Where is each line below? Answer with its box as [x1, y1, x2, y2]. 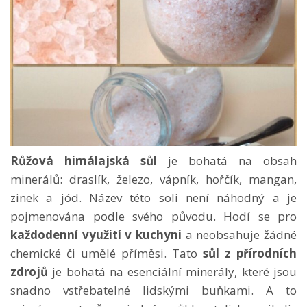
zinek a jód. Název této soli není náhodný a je [10, 189, 297, 206]
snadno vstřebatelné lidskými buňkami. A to [10, 282, 297, 298]
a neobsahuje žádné [182, 226, 297, 243]
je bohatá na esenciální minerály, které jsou [48, 263, 297, 280]
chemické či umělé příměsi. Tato [10, 245, 203, 261]
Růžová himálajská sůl [10, 152, 157, 169]
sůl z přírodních [203, 245, 297, 261]
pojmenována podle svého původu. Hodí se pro [10, 208, 297, 224]
